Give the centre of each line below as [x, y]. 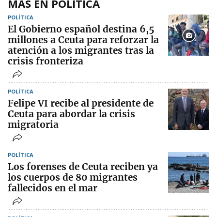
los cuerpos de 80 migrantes [73, 178]
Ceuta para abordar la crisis [71, 114]
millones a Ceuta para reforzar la [83, 40]
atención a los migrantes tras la [81, 51]
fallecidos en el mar [53, 188]
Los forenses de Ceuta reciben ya [83, 167]
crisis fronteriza [46, 61]
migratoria [33, 125]
